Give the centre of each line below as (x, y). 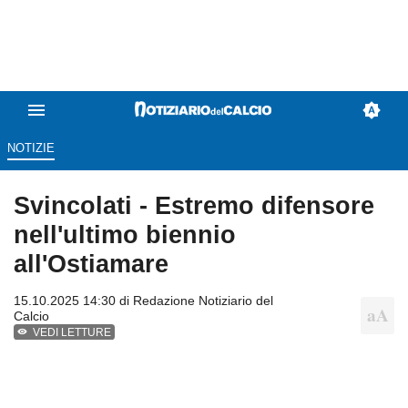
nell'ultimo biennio (125, 235)
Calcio (31, 316)
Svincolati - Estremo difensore (194, 206)
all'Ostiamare (91, 264)
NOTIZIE (31, 148)
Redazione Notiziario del (203, 301)
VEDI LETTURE (72, 333)
